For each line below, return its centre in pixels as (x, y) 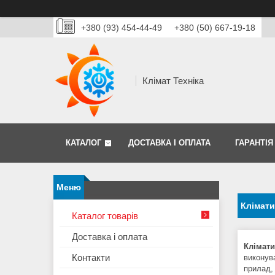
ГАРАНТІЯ (254, 143)
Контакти (91, 258)
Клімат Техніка (173, 80)
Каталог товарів (105, 216)
